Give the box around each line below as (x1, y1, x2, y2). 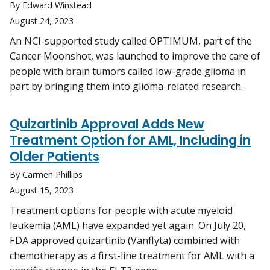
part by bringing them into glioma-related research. (10, 80, 243, 93)
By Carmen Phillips (10, 169, 83, 181)
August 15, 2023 (10, 184, 74, 196)
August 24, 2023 (10, 15, 74, 27)
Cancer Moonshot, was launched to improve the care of (10, 49, 260, 63)
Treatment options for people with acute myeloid (10, 204, 233, 218)
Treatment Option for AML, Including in (10, 131, 251, 149)
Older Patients (10, 148, 99, 166)
